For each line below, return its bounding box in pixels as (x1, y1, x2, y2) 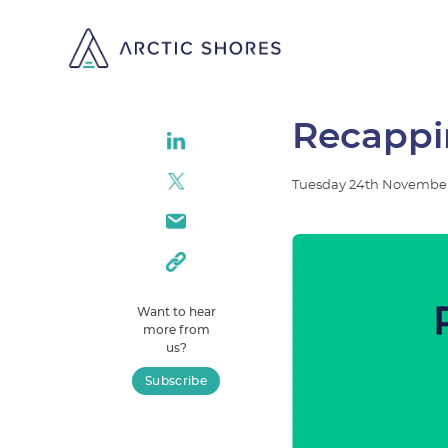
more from (142, 324, 210, 336)
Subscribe (145, 375, 207, 387)
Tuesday (292, 179, 350, 192)
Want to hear (136, 306, 216, 318)
